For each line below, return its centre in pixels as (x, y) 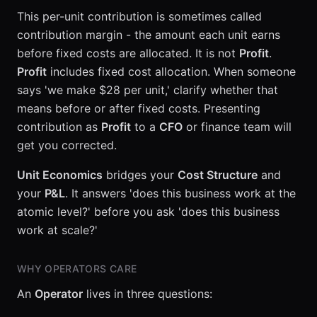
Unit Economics (60, 175)
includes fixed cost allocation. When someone (171, 71)
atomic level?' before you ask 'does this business (148, 212)
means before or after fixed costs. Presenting (139, 108)
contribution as (59, 127)
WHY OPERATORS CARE (77, 269)
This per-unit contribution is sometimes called (139, 16)
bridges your (140, 175)
